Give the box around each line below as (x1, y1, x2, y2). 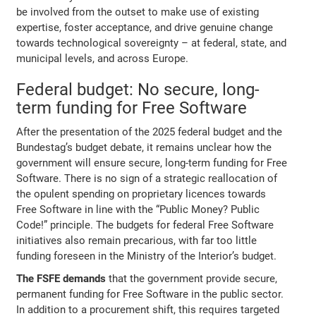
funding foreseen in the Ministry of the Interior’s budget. (16, 249, 277, 262)
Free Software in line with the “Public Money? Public (16, 202, 260, 216)
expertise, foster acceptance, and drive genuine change (16, 20, 274, 34)
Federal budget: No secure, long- (16, 79, 260, 99)
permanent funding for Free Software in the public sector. (16, 287, 284, 300)
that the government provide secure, (106, 272, 278, 285)
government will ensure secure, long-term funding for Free (16, 156, 288, 169)
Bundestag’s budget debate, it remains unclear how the (16, 140, 272, 154)
